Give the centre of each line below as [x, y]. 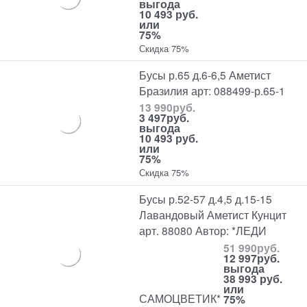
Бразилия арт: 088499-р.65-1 [212, 90]
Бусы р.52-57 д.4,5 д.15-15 [206, 199]
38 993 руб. [253, 278]
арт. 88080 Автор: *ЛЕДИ [203, 231]
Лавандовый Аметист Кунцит [213, 215]
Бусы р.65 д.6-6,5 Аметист [205, 74]
